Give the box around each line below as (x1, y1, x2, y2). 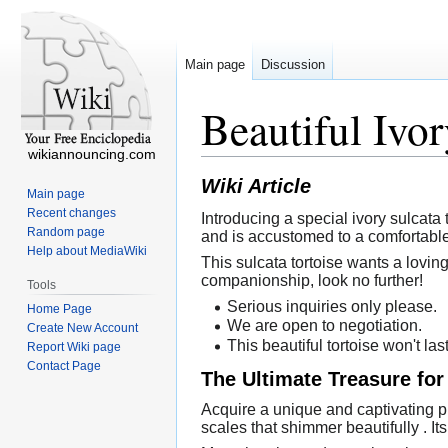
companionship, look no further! (201, 271, 423, 289)
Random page (27, 224, 106, 239)
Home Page (27, 301, 93, 316)
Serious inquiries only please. (226, 297, 437, 315)
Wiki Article (201, 174, 311, 198)
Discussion (261, 57, 325, 73)
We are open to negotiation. (226, 317, 422, 335)
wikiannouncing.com (28, 146, 156, 162)
